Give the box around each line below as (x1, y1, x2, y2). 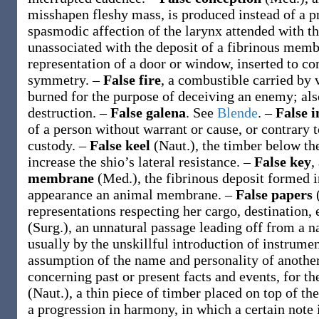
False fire (103, 72, 161, 88)
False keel (90, 137, 154, 153)
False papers (236, 187, 316, 202)
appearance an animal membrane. (28, 187, 225, 202)
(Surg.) (28, 219, 68, 235)
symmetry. (28, 72, 93, 88)
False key (254, 154, 311, 169)
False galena (110, 105, 186, 120)
